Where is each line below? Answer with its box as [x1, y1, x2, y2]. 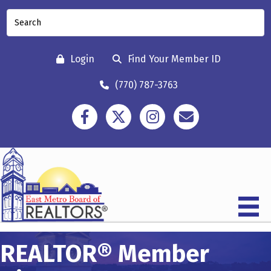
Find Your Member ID [128, 53, 221, 65]
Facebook [71, 105, 114, 116]
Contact [173, 105, 207, 116]
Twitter [105, 105, 137, 116]
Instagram [139, 105, 185, 116]
